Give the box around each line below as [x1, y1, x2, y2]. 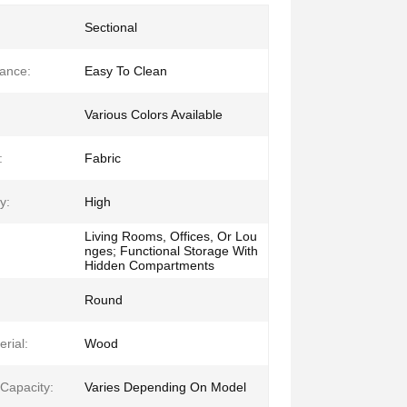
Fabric [84, 151, 121, 165]
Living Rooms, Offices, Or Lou [84, 229, 257, 243]
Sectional [84, 20, 137, 35]
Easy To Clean [84, 64, 167, 78]
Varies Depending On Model [84, 380, 246, 394]
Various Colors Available [84, 107, 223, 122]
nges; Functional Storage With [84, 243, 258, 258]
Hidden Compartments [84, 258, 214, 273]
